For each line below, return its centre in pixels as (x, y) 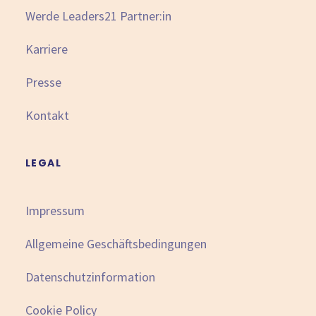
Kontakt (47, 115)
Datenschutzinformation (90, 277)
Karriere (47, 49)
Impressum (55, 211)
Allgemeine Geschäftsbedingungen (116, 244)
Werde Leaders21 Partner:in (98, 16)
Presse (43, 82)
